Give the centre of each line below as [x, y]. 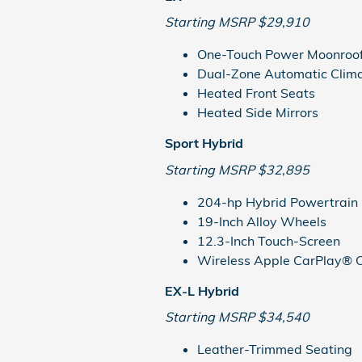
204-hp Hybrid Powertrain [278, 202]
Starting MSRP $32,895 [237, 169]
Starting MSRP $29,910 [237, 22]
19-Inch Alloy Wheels [262, 221]
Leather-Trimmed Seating [275, 349]
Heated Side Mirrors [258, 112]
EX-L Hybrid [202, 290]
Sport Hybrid [204, 143]
